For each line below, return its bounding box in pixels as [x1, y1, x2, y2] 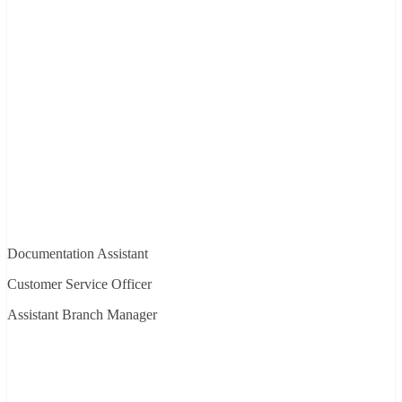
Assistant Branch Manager [7, 306, 157, 322]
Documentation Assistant [7, 245, 148, 261]
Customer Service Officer [7, 275, 152, 292]
